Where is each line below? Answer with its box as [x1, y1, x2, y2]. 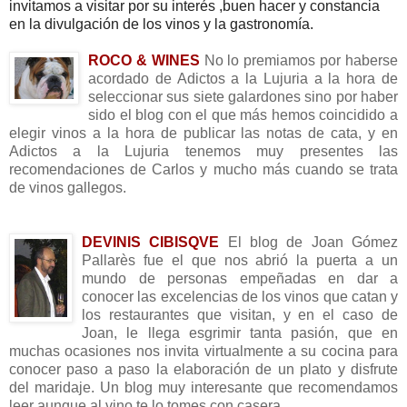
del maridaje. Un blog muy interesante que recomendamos [9, 379, 398, 395]
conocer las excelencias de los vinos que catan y [82, 288, 398, 304]
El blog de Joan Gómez [227, 233, 399, 250]
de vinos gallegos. [9, 179, 126, 195]
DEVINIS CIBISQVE [82, 233, 220, 250]
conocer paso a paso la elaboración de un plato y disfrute [9, 361, 398, 377]
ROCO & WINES [88, 52, 200, 68]
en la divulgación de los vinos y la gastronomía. [9, 15, 313, 32]
